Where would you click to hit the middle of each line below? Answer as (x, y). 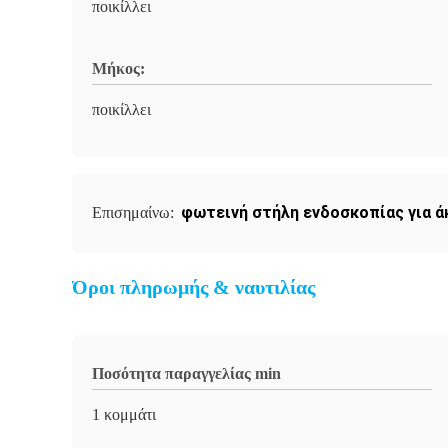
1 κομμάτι (124, 414)
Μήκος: (118, 68)
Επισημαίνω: (135, 212)
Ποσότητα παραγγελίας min (186, 373)
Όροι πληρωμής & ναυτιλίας (193, 287)
